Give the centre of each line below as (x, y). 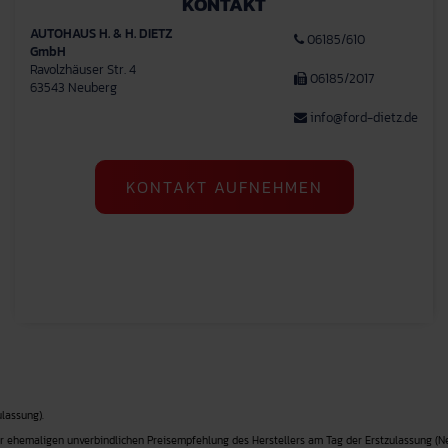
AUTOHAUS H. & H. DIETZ (101, 33)
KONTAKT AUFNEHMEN (224, 187)
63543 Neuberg (73, 87)
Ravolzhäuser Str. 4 (83, 69)
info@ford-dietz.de (364, 117)
